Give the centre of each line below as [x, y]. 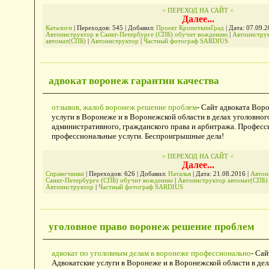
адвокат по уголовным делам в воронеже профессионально [151, 253]
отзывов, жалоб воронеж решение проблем [124, 107]
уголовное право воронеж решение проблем [151, 227]
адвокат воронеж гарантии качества [134, 81]
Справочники [65, 174]
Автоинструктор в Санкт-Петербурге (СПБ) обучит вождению [136, 34]
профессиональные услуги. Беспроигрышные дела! [138, 136]
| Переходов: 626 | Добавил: [126, 174]
